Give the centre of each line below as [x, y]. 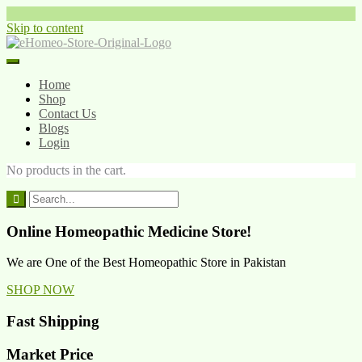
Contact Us [67, 114]
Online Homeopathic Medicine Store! [129, 231]
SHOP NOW [40, 290]
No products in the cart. [66, 170]
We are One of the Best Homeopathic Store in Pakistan [146, 263]
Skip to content [45, 28]
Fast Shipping [53, 322]
